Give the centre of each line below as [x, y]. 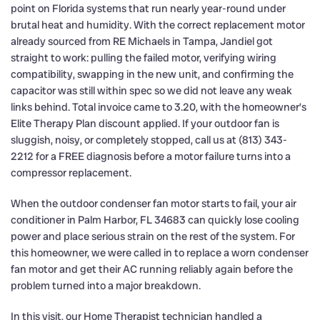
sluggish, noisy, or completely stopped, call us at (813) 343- [149, 140]
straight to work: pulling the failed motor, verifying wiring [144, 57]
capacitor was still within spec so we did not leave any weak [151, 90]
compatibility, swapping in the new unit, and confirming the [152, 74]
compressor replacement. [71, 172]
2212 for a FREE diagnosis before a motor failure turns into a [151, 156]
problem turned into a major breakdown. [106, 285]
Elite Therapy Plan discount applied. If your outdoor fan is [145, 123]
